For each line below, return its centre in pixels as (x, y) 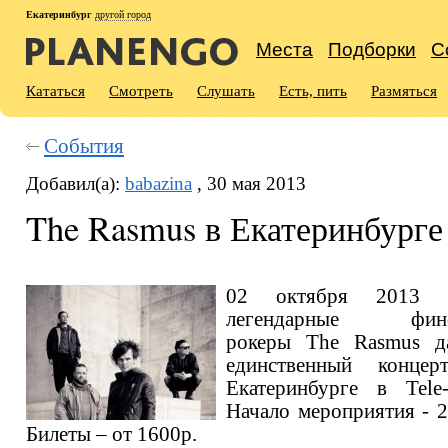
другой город (123, 14)
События (84, 146)
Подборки (372, 49)
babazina (158, 183)
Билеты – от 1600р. (111, 434)
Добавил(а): (75, 183)
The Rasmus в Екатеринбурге (234, 228)
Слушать (226, 91)
